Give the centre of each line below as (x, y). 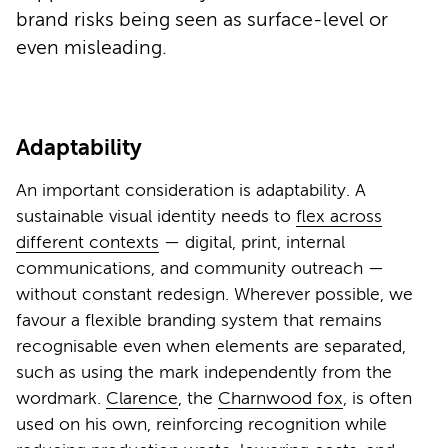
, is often (377, 398)
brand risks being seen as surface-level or (202, 19)
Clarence (142, 398)
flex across (339, 216)
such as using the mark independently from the (204, 372)
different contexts (87, 242)
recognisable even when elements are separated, (211, 346)
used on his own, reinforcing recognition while (201, 424)
